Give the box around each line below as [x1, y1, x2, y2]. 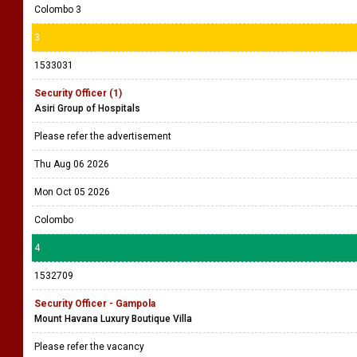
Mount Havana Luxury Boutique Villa [34, 313, 192, 324]
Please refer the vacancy [34, 341, 147, 352]
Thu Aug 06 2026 [34, 159, 109, 170]
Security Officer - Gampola [34, 298, 155, 309]
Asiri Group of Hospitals [34, 103, 140, 114]
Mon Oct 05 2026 [34, 186, 110, 198]
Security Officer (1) [34, 88, 122, 99]
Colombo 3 [34, 4, 81, 15]
